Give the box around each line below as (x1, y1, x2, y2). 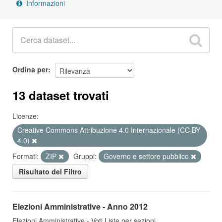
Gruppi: (73, 151, 97, 161)
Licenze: (12, 111, 39, 121)
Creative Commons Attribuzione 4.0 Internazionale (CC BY (17, 125, 200, 135)
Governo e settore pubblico (104, 151, 191, 161)
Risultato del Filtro (19, 166, 82, 176)
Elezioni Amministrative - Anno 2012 (12, 201, 148, 212)
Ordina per (12, 64, 48, 74)
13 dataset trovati (12, 87, 109, 104)
